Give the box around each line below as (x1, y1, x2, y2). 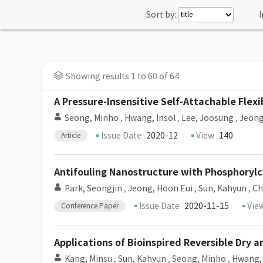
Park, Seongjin (65, 183, 122, 194)
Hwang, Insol (124, 113, 176, 123)
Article (61, 131, 80, 140)
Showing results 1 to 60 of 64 (66, 71, 179, 82)
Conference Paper (61, 201, 119, 210)
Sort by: (146, 9, 176, 20)
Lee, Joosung (181, 113, 234, 123)
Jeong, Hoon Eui (128, 183, 193, 194)
